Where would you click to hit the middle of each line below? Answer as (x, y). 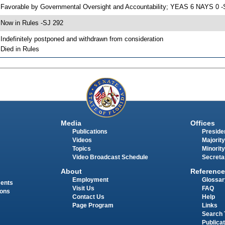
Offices (202, 123)
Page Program (93, 206)
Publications (90, 132)
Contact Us (88, 197)
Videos (82, 140)
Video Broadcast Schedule (110, 157)
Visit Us (83, 189)
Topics (81, 149)
